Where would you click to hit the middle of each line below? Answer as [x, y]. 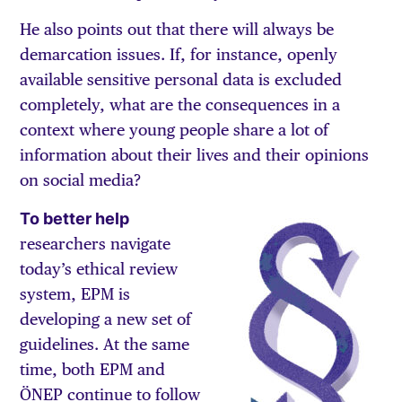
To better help [75, 218]
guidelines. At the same [105, 344]
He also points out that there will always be [177, 30]
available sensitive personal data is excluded [181, 80]
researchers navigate [96, 243]
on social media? [81, 180]
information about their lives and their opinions [195, 155]
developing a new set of [106, 319]
